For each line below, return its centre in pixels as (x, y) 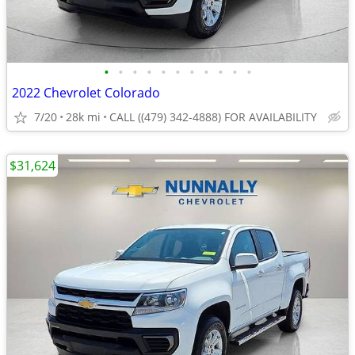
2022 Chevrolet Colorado (86, 93)
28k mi (83, 117)
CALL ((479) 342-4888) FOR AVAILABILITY (213, 117)
